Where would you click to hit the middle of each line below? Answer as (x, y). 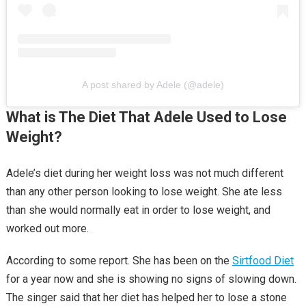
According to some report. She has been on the (119, 261)
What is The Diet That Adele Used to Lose (146, 117)
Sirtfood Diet (263, 261)
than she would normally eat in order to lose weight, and (138, 210)
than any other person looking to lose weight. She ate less (144, 192)
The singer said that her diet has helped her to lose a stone (146, 297)
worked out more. (47, 228)
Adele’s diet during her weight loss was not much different (144, 173)
